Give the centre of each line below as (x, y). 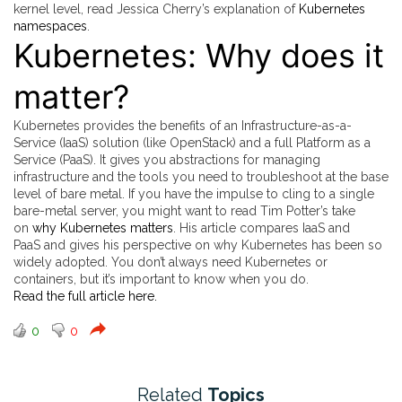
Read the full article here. (85, 297)
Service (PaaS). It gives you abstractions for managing (167, 160)
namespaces (50, 26)
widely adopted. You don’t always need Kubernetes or (170, 262)
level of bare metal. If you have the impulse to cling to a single (194, 194)
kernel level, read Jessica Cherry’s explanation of (156, 9)
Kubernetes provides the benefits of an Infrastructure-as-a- (183, 126)
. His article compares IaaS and (262, 228)
